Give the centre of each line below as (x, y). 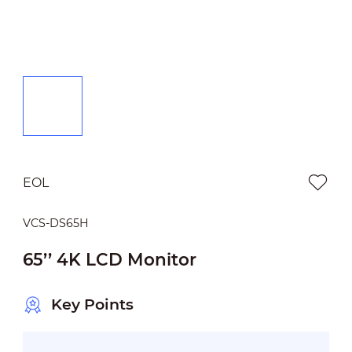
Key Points (92, 305)
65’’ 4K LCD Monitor (109, 259)
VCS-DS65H (55, 223)
